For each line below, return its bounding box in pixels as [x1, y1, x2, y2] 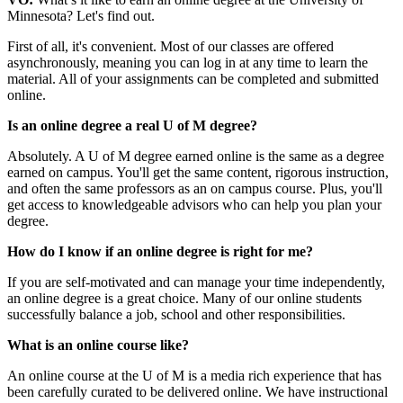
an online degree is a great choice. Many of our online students [7, 290, 362, 306]
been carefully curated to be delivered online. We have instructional [7, 383, 388, 399]
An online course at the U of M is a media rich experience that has [7, 367, 381, 383]
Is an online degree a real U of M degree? [7, 117, 257, 133]
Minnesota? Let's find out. [7, 7, 155, 23]
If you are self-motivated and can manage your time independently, [7, 273, 385, 290]
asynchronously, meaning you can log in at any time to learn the [7, 54, 368, 70]
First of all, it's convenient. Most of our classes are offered [7, 38, 334, 54]
